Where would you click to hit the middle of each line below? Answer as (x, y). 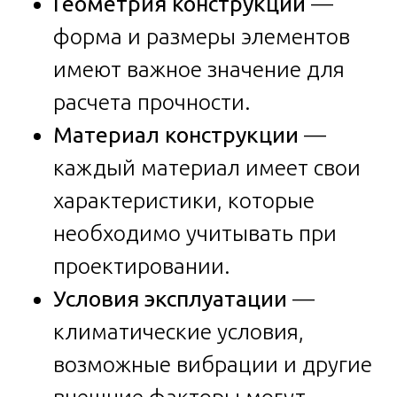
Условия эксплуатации (170, 298)
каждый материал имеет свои (207, 167)
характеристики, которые (184, 200)
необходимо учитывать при (195, 233)
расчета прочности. (152, 101)
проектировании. (142, 265)
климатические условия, (179, 331)
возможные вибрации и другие (213, 364)
